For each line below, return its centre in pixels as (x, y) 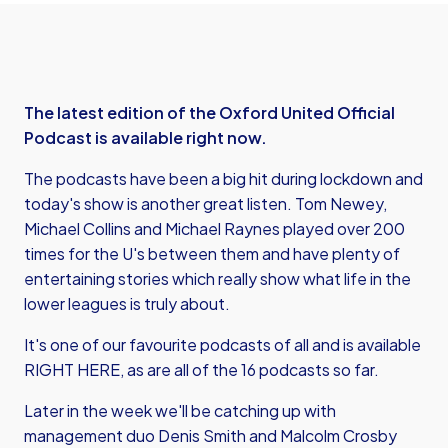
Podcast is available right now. (145, 137)
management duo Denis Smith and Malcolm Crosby (210, 435)
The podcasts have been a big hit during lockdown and (223, 178)
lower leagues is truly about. (127, 303)
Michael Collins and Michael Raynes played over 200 (214, 228)
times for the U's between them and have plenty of (212, 253)
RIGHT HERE (72, 369)
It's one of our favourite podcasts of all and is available (222, 344)
